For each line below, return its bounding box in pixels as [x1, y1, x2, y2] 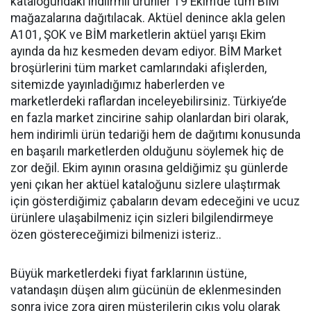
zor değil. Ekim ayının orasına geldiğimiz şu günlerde [10, 161, 288, 175]
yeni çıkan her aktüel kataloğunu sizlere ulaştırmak [10, 178, 280, 192]
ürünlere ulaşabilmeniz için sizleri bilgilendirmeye [10, 211, 274, 225]
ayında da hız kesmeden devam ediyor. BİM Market [10, 44, 282, 58]
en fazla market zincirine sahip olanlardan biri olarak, [10, 111, 288, 125]
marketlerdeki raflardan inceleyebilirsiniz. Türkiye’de [10, 94, 287, 108]
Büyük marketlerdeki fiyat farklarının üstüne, [10, 267, 246, 280]
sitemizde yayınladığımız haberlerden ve [10, 78, 225, 92]
